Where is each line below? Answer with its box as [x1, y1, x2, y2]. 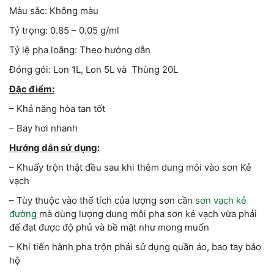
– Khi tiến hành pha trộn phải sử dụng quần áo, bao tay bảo [9, 241, 261, 253]
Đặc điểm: [9, 83, 54, 95]
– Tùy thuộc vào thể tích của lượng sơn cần [9, 194, 195, 207]
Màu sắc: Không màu [9, 5, 98, 17]
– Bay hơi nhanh [9, 122, 78, 135]
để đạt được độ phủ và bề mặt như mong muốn [9, 221, 209, 234]
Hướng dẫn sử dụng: [9, 142, 100, 154]
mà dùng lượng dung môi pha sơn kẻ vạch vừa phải [37, 208, 257, 220]
